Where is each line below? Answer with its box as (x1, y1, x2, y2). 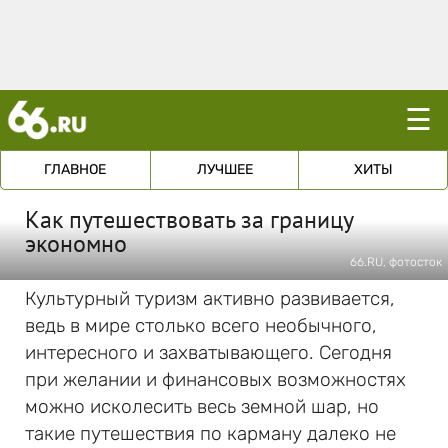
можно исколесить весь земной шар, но (25, 395, 379, 418)
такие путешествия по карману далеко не (25, 422, 396, 445)
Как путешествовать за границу (25, 204, 353, 235)
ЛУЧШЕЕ (196, 161, 253, 178)
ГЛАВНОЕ (44, 161, 107, 178)
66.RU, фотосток (350, 255, 442, 269)
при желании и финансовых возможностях (25, 368, 406, 391)
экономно (25, 228, 127, 259)
